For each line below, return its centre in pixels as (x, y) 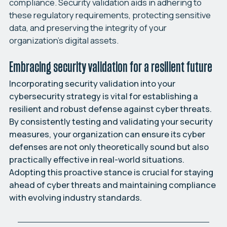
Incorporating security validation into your (92, 83)
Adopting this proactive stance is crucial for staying (111, 172)
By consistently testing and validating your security (111, 121)
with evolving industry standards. (75, 197)
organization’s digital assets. (64, 40)
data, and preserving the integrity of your (88, 27)
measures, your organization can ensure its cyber (107, 134)
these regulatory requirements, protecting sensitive (110, 15)
